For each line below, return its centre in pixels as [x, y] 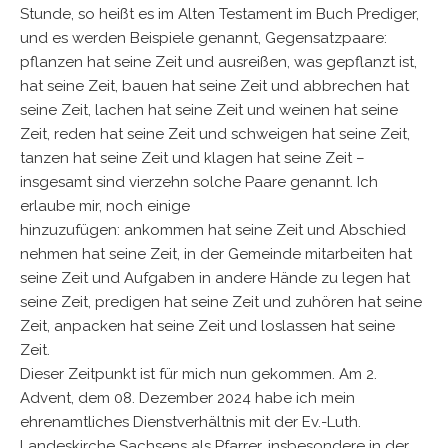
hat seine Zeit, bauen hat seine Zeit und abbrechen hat [214, 86]
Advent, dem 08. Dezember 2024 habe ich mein [187, 398]
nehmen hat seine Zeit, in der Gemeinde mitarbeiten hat [216, 254]
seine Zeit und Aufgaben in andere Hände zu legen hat [215, 278]
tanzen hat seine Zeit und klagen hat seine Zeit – [192, 158]
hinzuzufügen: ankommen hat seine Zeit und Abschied [213, 230]
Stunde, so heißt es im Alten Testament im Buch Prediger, [219, 14]
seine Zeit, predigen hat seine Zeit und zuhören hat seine [221, 302]
